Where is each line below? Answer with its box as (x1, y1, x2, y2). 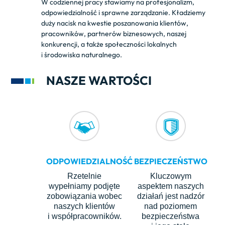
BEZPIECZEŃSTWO (134, 156, 207, 166)
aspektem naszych (137, 182, 204, 190)
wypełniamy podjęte (49, 182, 121, 190)
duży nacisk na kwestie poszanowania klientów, (41, 19, 189, 28)
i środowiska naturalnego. (41, 50, 123, 59)
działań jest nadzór (137, 192, 204, 200)
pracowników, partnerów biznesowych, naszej (41, 29, 187, 38)
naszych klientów (54, 202, 116, 210)
